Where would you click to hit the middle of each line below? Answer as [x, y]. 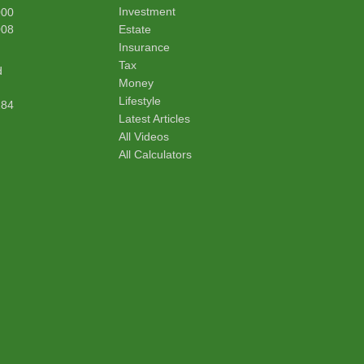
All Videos [144, 136]
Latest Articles [154, 119]
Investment [147, 11]
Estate [135, 29]
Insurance [144, 47]
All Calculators [155, 154]
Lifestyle [140, 101]
